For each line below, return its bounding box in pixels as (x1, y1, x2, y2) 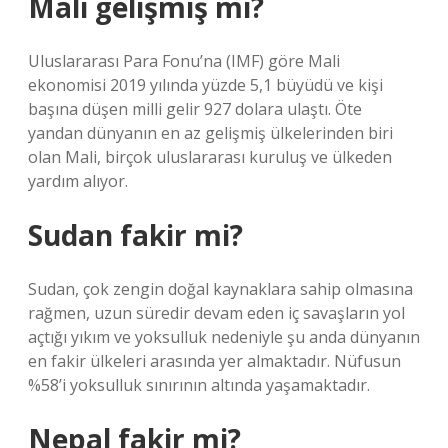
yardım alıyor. (28, 170, 128, 192)
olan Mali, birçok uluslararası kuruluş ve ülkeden (28, 146, 392, 168)
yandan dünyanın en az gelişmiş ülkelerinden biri (28, 122, 393, 144)
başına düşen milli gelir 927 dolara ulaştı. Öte (28, 98, 362, 120)
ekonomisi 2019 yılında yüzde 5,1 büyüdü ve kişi (28, 74, 383, 96)
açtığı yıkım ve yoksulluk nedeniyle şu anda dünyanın (28, 326, 420, 348)
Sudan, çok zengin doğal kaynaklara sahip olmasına (28, 278, 413, 300)
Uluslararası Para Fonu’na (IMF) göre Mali (28, 50, 340, 72)
